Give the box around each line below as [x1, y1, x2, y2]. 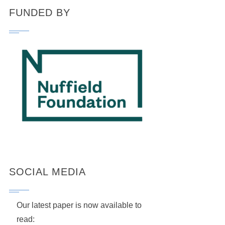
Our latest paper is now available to [17, 201, 142, 209]
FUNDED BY [9, 7, 70, 18]
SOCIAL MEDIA [9, 166, 86, 177]
